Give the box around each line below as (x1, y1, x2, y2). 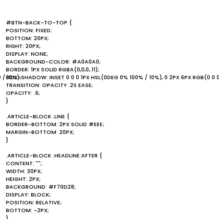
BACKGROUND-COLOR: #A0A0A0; (6, 58, 101, 66)
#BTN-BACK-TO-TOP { (6, 19, 72, 26)
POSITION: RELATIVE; (6, 198, 62, 206)
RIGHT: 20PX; (6, 42, 41, 50)
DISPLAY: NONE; (6, 50, 48, 58)
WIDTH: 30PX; (6, 167, 42, 175)
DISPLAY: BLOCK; (6, 191, 51, 198)
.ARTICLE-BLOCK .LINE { (6, 112, 69, 120)
